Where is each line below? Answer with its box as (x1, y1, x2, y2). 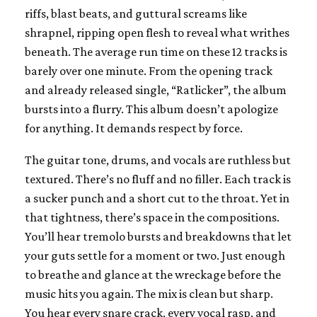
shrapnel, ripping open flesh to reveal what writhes (25, 25, 289, 40)
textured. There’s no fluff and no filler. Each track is (25, 171, 291, 186)
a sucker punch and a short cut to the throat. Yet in (25, 190, 289, 205)
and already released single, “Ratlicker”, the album (25, 82, 287, 97)
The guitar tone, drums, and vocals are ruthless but (25, 152, 291, 167)
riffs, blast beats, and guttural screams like (25, 6, 247, 21)
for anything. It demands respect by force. (25, 120, 243, 135)
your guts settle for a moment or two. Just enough (25, 248, 285, 263)
